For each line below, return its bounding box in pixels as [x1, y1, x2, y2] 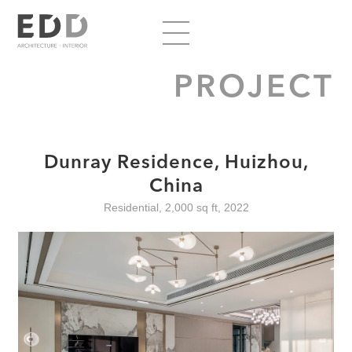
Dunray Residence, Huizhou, [43, 154, 309, 173]
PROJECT [173, 73, 335, 104]
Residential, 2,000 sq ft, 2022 [103, 201, 249, 214]
